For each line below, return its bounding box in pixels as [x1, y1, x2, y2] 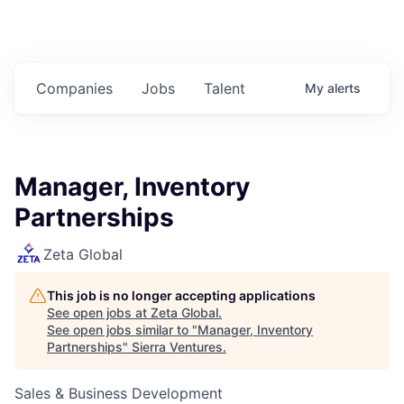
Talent [204, 79, 245, 98]
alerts [327, 80, 361, 96]
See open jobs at [47, 305, 151, 321]
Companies [36, 79, 113, 98]
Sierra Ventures [132, 339, 223, 355]
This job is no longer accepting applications [47, 288, 316, 304]
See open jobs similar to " [47, 322, 197, 338]
